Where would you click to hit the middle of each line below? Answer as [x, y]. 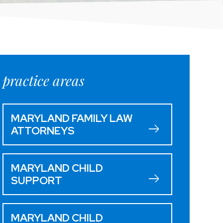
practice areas [43, 80]
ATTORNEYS [43, 130]
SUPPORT [36, 180]
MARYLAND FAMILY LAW [71, 118]
